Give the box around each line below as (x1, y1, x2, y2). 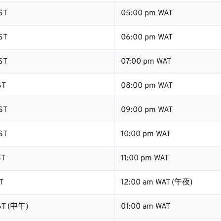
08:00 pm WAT (121, 81, 173, 91)
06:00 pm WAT (121, 33, 173, 42)
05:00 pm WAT (121, 8, 173, 18)
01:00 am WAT (121, 202, 170, 212)
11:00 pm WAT (121, 153, 169, 163)
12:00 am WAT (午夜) (121, 178, 192, 187)
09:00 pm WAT (121, 105, 173, 115)
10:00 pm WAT (121, 129, 171, 139)
